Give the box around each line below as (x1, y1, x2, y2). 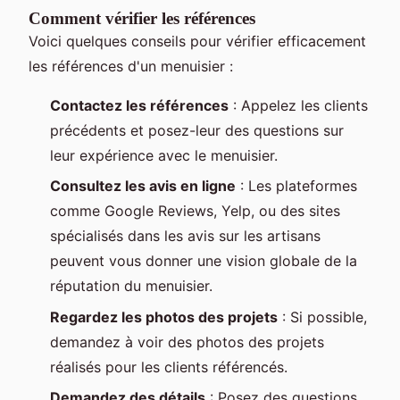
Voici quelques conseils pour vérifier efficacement (29, 31, 366, 50)
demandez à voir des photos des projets (50, 332, 324, 351)
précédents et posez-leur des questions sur (50, 121, 344, 139)
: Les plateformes (236, 177, 357, 196)
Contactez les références (50, 96, 229, 114)
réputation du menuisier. (50, 277, 212, 296)
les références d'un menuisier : (29, 56, 233, 75)
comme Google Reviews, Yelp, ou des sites (50, 202, 340, 221)
